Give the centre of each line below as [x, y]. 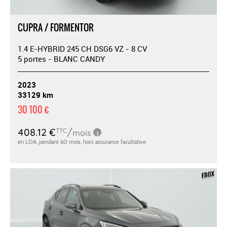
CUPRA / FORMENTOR [56, 27]
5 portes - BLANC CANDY [61, 59]
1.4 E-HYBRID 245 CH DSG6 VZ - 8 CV [82, 48]
